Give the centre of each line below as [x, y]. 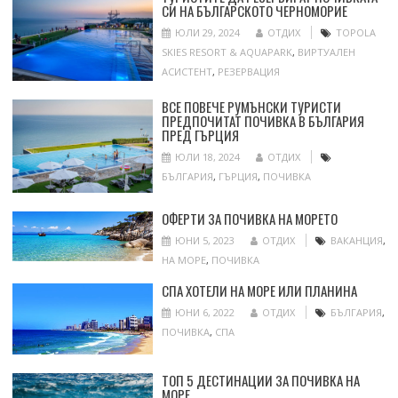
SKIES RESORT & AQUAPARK [227, 52]
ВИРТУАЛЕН [326, 52]
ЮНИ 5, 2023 [204, 241]
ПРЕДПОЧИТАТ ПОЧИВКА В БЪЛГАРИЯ [263, 120]
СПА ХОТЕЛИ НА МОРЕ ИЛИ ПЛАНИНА [259, 291]
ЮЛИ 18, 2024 [207, 156]
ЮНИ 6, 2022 [204, 313]
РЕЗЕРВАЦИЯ [248, 72]
